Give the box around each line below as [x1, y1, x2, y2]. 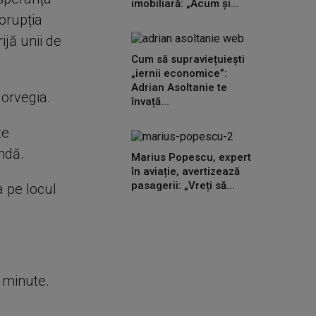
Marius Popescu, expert [131, 151, 251, 164]
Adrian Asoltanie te [131, 81, 227, 94]
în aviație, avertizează [131, 165, 240, 178]
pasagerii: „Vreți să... [131, 179, 235, 192]
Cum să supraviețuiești [131, 53, 245, 66]
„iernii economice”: [131, 67, 227, 80]
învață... [131, 95, 169, 108]
